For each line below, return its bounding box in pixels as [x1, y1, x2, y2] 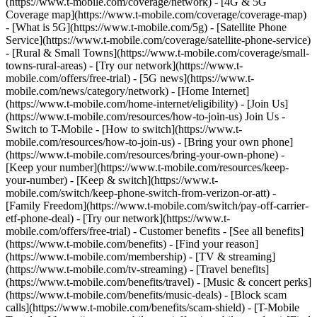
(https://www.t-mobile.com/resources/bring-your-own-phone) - [6, 149, 284, 161]
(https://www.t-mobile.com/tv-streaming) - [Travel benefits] [6, 263, 269, 275]
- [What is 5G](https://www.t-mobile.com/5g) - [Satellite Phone [6, 21, 287, 33]
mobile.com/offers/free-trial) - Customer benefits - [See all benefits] [6, 225, 304, 237]
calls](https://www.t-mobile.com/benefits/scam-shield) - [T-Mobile [6, 301, 299, 313]
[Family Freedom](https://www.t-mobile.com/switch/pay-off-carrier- [6, 200, 309, 212]
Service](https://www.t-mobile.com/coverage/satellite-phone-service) [6, 34, 311, 46]
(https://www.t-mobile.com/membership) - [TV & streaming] [6, 250, 275, 263]
